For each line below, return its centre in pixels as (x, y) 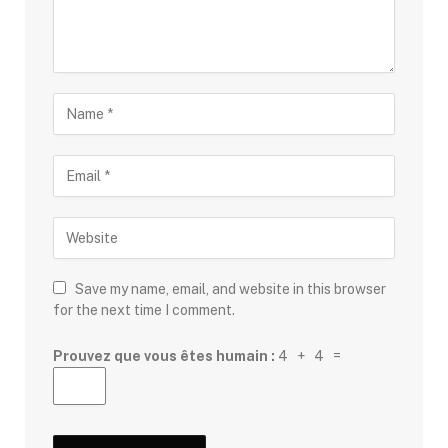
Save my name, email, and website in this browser (230, 289)
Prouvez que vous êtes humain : (165, 356)
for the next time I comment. (144, 310)
